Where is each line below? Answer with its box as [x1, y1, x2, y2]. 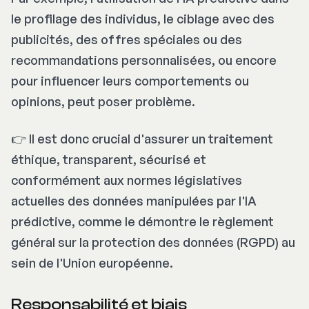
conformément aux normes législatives [11, 172, 242, 188]
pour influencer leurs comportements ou [11, 73, 249, 89]
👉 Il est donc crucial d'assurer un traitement [11, 131, 273, 147]
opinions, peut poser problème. [11, 94, 195, 110]
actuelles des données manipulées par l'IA [11, 193, 257, 209]
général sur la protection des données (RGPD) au [11, 235, 295, 250]
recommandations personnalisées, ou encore [11, 52, 277, 68]
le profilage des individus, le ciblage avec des [11, 11, 275, 27]
